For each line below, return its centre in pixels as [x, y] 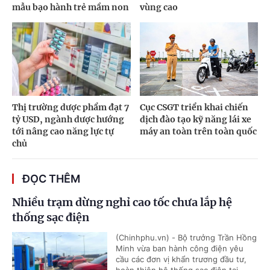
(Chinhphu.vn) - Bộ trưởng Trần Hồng [186, 238]
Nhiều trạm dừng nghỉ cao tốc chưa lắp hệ [122, 202]
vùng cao [159, 7]
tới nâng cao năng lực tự [63, 132]
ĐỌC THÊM [51, 179]
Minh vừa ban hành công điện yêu [180, 249]
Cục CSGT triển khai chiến [194, 108]
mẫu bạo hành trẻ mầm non [71, 7]
